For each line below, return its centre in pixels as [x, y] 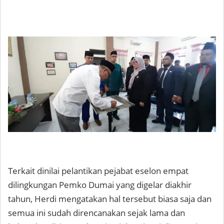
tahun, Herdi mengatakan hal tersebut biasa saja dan [110, 199]
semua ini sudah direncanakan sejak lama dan [96, 213]
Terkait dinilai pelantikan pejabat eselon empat [98, 171]
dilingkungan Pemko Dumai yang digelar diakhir [100, 185]
